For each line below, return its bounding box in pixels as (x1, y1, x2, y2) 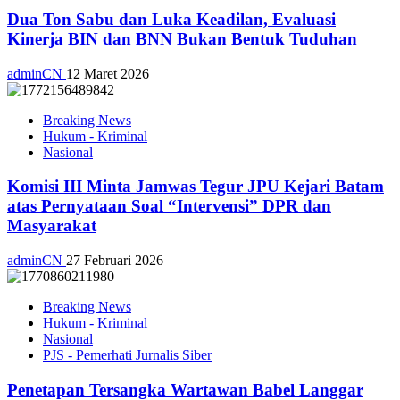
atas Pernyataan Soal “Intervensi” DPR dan (7, 196, 331, 216)
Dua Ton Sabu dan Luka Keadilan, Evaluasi (7, 9, 336, 29)
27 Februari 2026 (66, 253, 163, 269)
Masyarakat (7, 216, 96, 236)
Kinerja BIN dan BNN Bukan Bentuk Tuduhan (7, 29, 357, 48)
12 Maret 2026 (66, 65, 149, 81)
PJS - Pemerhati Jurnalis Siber (43, 347, 212, 363)
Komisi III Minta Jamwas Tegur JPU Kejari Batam (7, 177, 384, 196)
